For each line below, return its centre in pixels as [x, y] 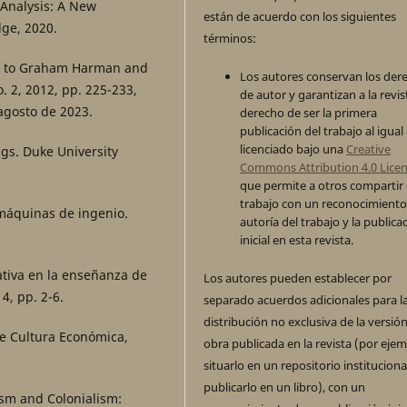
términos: [230, 39]
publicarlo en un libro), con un [285, 387]
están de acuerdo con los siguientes [300, 17]
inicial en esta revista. [297, 240]
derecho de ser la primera [309, 113]
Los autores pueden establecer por [298, 278]
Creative [369, 149]
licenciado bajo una [293, 149]
